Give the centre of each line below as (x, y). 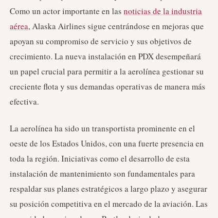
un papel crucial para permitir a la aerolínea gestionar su (107, 71)
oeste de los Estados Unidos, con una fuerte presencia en (107, 143)
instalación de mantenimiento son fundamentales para (102, 173)
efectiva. (24, 101)
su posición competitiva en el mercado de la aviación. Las (109, 204)
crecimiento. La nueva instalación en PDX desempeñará (105, 56)
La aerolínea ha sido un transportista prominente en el (102, 128)
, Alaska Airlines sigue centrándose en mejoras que (116, 26)
